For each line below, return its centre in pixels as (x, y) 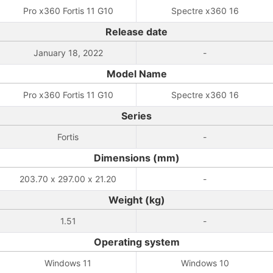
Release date (136, 32)
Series (136, 116)
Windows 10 (205, 263)
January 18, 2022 (68, 53)
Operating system (136, 242)
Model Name (136, 74)
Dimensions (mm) (136, 158)
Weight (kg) (136, 200)
